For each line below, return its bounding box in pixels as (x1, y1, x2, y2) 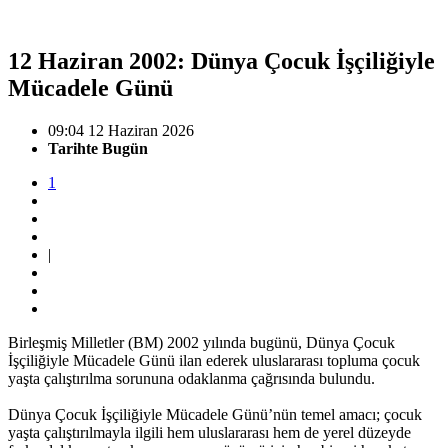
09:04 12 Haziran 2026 (48, 121, 194, 139)
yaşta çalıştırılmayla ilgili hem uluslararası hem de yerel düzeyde (8, 423, 411, 441)
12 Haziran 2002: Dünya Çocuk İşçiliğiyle (8, 47, 435, 74)
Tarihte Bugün (48, 139, 148, 157)
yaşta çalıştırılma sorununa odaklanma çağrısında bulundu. (8, 369, 379, 387)
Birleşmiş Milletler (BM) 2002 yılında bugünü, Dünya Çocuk (8, 333, 395, 351)
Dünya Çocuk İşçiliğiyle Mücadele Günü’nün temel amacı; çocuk (8, 405, 422, 423)
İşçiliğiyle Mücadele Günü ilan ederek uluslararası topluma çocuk (8, 351, 420, 369)
